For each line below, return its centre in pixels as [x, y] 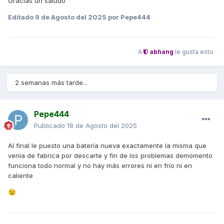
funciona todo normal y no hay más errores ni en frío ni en [100, 166]
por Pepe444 [128, 17]
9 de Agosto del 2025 [71, 17]
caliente [20, 176]
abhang [161, 51]
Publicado [50, 126]
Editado [21, 17]
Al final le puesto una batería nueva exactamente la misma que [107, 146]
